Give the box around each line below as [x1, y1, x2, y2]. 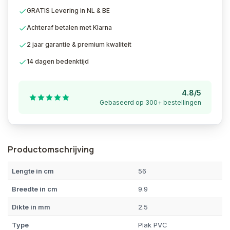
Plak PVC [138, 221, 167, 229]
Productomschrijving [8, 144, 94, 155]
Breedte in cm [12, 185, 57, 193]
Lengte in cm [12, 167, 54, 175]
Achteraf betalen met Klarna [27, 24, 112, 31]
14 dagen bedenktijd [27, 57, 89, 65]
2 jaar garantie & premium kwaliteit [27, 41, 131, 48]
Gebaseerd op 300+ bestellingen [100, 99, 201, 106]
